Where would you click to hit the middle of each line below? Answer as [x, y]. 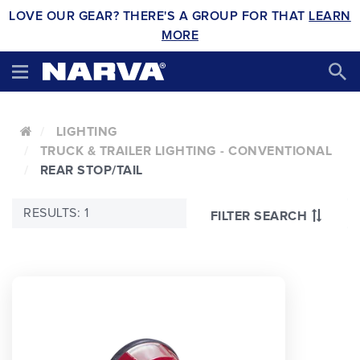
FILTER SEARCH [258, 216]
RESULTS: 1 [56, 213]
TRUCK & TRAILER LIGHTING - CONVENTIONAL [186, 151]
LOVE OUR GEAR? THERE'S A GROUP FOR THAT [159, 16]
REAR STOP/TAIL [91, 170]
